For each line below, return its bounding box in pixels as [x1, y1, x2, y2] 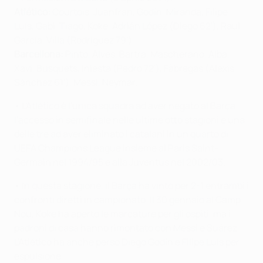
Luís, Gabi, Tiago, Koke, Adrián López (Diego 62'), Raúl [14, 19, 240, 32]
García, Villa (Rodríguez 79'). [14, 33, 134, 46]
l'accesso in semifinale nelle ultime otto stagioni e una [14, 113, 245, 126]
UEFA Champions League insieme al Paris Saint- [14, 141, 218, 154]
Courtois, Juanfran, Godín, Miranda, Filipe [50, 5, 228, 18]
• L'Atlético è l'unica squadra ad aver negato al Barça [14, 99, 235, 112]
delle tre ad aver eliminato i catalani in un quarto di [14, 127, 228, 140]
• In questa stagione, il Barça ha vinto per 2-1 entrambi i [14, 179, 249, 192]
